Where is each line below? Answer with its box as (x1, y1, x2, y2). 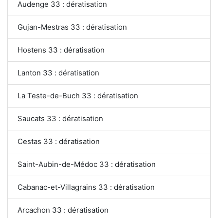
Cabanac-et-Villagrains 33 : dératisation (18, 182, 155, 192)
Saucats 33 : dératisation (18, 113, 103, 123)
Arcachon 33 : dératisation (18, 205, 109, 215)
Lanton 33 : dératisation (18, 68, 99, 77)
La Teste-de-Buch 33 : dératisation (18, 91, 138, 100)
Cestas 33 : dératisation (18, 136, 100, 146)
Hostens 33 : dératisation (18, 45, 105, 54)
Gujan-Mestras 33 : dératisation (18, 22, 127, 32)
